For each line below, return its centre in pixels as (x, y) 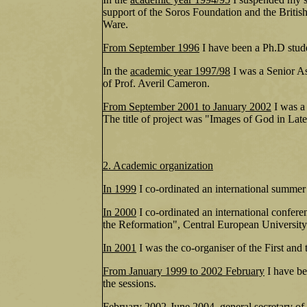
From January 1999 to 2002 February (184, 271)
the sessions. (130, 283)
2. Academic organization (158, 165)
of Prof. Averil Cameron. (156, 83)
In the (116, 71)
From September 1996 (151, 48)
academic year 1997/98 (180, 71)
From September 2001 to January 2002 (187, 107)
